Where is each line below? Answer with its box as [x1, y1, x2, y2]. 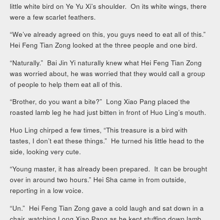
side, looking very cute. [10, 146, 82, 156]
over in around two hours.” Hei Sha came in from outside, [10, 175, 187, 185]
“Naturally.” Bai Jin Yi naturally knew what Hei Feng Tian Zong [10, 57, 202, 67]
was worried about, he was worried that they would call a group [10, 68, 206, 78]
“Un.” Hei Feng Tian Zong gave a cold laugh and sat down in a [10, 203, 204, 213]
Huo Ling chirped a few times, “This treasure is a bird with [10, 125, 188, 135]
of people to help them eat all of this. [10, 79, 123, 89]
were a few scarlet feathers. [10, 12, 96, 22]
